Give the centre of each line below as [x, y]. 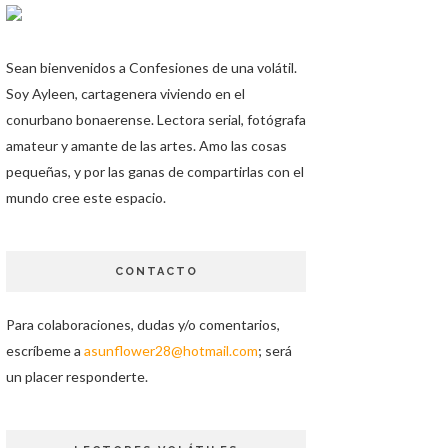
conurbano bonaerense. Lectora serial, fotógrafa [156, 119]
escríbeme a [45, 350]
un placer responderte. [77, 376]
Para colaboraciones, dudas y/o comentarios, [143, 324]
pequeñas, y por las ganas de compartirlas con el [155, 171]
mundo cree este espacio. [86, 197]
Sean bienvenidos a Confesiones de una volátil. [151, 67]
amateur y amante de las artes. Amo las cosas [146, 145]
